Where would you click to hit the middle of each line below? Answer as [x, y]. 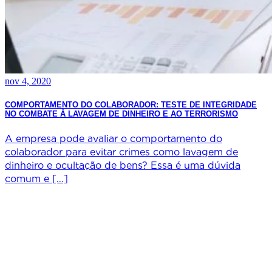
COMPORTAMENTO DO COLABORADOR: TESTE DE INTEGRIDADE [131, 105]
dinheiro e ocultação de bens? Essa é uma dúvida [123, 165]
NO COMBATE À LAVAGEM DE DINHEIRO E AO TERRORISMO [121, 114]
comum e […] [36, 178]
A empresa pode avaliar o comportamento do [114, 138]
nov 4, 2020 [28, 81]
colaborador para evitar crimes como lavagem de [121, 152]
